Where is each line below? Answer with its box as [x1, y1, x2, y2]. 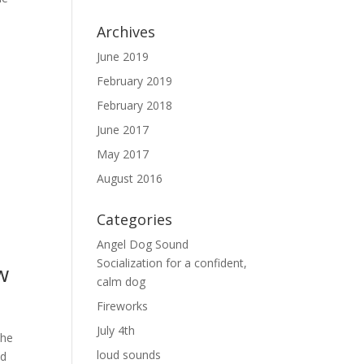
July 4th [97, 323, 136, 338]
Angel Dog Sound [97, 236, 189, 252]
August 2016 [97, 171, 163, 186]
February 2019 [97, 73, 173, 89]
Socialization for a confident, [97, 255, 248, 271]
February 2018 [97, 97, 173, 113]
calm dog [97, 274, 146, 289]
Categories [97, 210, 173, 229]
